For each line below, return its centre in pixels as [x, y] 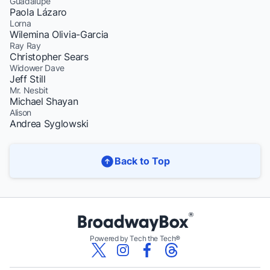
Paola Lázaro [39, 12]
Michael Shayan [44, 101]
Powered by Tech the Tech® [135, 238]
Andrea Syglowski [49, 124]
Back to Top [142, 161]
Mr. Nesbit [29, 90]
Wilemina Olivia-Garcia [59, 34]
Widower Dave [37, 68]
